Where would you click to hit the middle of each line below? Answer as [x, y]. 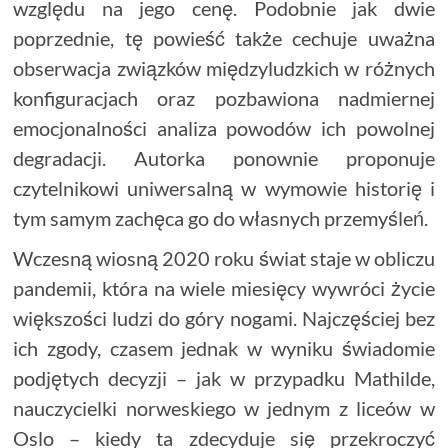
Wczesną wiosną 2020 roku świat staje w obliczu [224, 257]
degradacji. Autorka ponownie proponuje [224, 157]
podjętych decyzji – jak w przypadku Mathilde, [224, 377]
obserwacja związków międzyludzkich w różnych [224, 67]
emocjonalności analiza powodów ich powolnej [224, 127]
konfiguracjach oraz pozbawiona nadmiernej [224, 97]
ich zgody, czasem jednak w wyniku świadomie [224, 347]
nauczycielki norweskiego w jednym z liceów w [224, 407]
